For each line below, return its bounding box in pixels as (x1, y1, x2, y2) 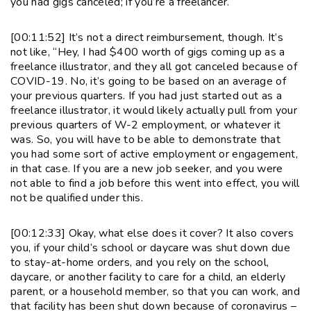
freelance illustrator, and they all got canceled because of (10, 58, 297, 74)
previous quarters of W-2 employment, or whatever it (10, 117, 281, 133)
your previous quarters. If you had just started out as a (10, 87, 282, 103)
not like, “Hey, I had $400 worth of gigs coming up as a (10, 44, 285, 60)
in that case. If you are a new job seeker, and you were (10, 160, 283, 176)
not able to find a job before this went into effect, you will (10, 175, 300, 191)
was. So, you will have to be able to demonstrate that (10, 131, 280, 147)
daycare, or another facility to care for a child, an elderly (10, 269, 286, 285)
